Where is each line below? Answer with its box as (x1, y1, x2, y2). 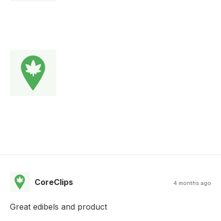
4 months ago (173, 180, 211, 187)
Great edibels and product (10, 202, 107, 212)
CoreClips (35, 177, 73, 187)
